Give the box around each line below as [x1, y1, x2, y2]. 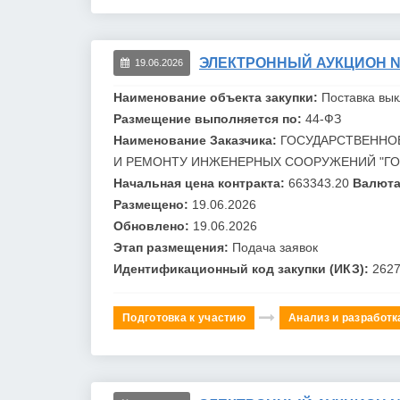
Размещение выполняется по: [113, 111, 305, 126]
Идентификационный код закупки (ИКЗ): [113, 261, 372, 276]
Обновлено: [113, 218, 193, 233]
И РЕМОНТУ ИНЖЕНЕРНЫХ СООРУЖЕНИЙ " [113, 154, 384, 169]
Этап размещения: [113, 239, 232, 254]
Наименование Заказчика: [113, 132, 280, 147]
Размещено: [113, 196, 192, 212]
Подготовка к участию [122, 311, 246, 324]
